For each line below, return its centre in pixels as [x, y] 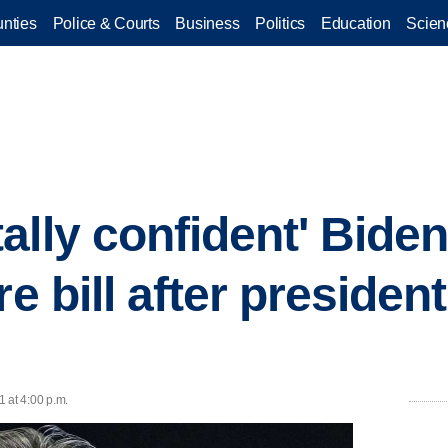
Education [356, 23]
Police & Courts [106, 23]
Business [207, 23]
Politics [280, 23]
